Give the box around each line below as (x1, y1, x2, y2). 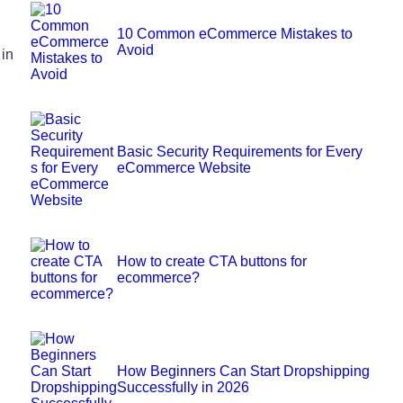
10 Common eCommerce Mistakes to (117, 25, 354, 41)
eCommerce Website (117, 159, 252, 175)
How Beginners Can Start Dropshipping (117, 363, 371, 379)
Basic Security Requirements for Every (117, 143, 363, 159)
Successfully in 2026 (117, 379, 250, 395)
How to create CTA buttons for (117, 253, 308, 269)
